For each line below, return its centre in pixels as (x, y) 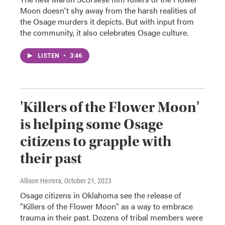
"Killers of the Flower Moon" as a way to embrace (106, 206)
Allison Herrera (41, 181)
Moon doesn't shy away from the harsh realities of (108, 10)
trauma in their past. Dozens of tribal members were (111, 217)
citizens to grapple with (96, 141)
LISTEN (49, 56)
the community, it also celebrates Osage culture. (104, 32)
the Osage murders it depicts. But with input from (107, 21)
